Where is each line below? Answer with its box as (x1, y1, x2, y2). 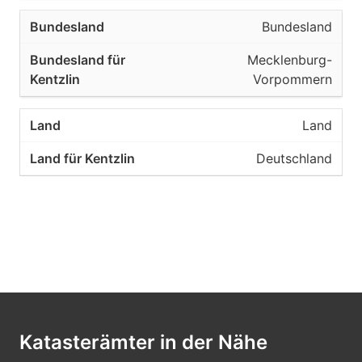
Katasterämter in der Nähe (19, 330, 267, 354)
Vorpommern (253, 71, 332, 87)
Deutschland (256, 150, 332, 166)
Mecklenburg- (247, 52, 332, 68)
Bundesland (262, 19, 332, 35)
